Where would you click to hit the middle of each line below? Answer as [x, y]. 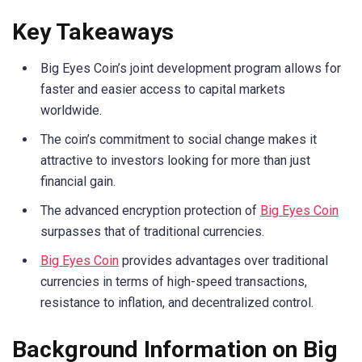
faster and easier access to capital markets [163, 90]
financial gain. [78, 182]
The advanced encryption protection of [150, 211]
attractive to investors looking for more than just [175, 161]
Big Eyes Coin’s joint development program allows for [191, 69]
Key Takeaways [93, 32]
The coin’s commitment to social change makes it [179, 140]
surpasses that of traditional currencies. [152, 232]
